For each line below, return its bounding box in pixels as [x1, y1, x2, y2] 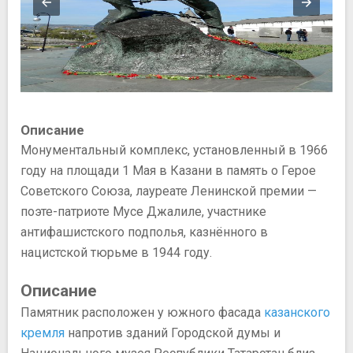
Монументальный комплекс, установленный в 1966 [20, 142, 328, 158]
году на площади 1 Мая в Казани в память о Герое [20, 162, 316, 178]
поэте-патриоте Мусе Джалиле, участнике [20, 203, 266, 219]
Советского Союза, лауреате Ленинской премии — [20, 183, 317, 199]
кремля [20, 325, 65, 340]
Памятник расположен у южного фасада [20, 304, 264, 320]
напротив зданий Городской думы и [65, 325, 281, 340]
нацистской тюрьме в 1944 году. [20, 244, 212, 260]
